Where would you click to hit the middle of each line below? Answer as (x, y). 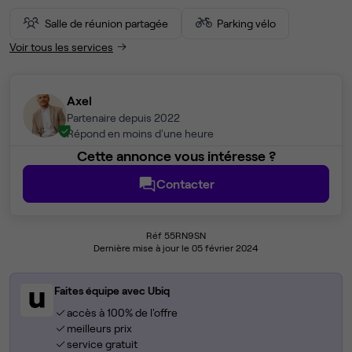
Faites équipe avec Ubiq (112, 291)
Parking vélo (246, 23)
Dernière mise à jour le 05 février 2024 (176, 248)
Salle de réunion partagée (106, 23)
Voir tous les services (61, 47)
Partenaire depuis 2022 (123, 118)
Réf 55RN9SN (176, 235)
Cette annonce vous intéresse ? (176, 156)
